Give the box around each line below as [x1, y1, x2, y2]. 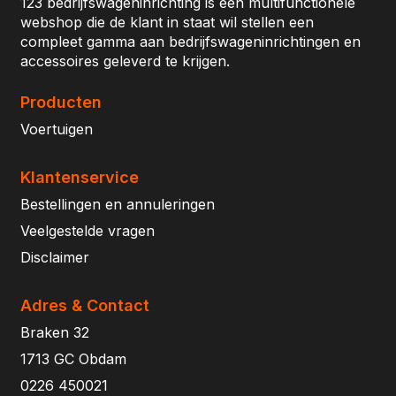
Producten [20, 93, 102, 111]
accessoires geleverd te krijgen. [20, 52, 230, 70]
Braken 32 [20, 324, 89, 341]
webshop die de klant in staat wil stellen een [20, 13, 314, 31]
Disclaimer [20, 248, 89, 266]
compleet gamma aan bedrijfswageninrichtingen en [20, 33, 361, 50]
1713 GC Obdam [20, 350, 126, 368]
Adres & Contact [20, 296, 149, 315]
